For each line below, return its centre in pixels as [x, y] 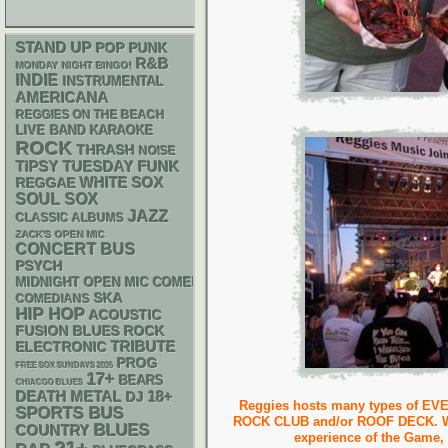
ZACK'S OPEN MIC [60, 234]
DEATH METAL [69, 396]
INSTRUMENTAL [113, 81]
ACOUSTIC [125, 315]
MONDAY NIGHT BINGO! [74, 65]
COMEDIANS [53, 299]
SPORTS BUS [70, 413]
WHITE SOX [122, 182]
